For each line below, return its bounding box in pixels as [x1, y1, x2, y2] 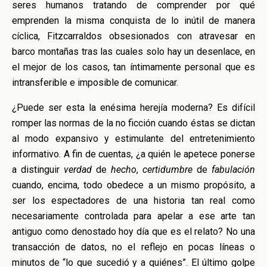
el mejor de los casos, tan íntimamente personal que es [12, 61, 255, 73]
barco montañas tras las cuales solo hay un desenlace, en [12, 46, 255, 57]
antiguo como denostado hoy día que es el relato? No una [12, 226, 255, 237]
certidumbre [142, 164, 193, 175]
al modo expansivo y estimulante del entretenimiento [12, 133, 255, 144]
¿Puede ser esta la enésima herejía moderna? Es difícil [12, 102, 255, 113]
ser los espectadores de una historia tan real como [12, 195, 255, 206]
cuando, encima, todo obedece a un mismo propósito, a [12, 179, 255, 191]
